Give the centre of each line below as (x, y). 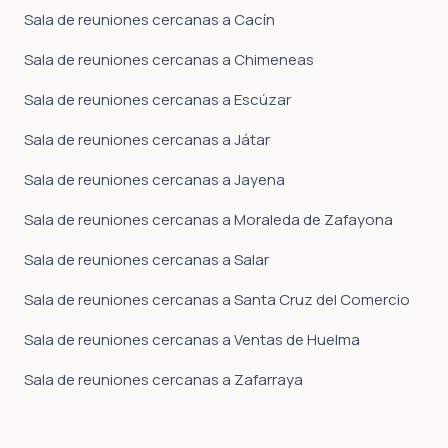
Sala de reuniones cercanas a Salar (146, 259)
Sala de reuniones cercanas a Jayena (154, 179)
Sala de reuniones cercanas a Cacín (149, 19)
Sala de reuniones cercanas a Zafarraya (163, 379)
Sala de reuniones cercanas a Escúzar (157, 99)
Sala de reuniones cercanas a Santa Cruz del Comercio (217, 299)
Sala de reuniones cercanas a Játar (147, 139)
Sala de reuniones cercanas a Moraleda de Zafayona (208, 219)
